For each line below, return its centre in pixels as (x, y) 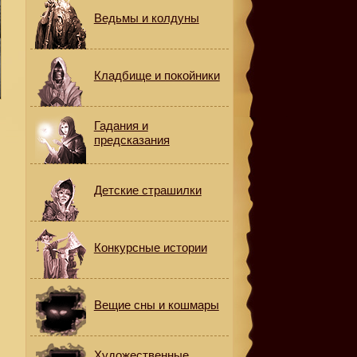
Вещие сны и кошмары (156, 305)
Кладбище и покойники (157, 75)
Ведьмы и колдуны (146, 18)
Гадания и (121, 126)
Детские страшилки (147, 190)
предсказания (131, 140)
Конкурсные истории (150, 247)
